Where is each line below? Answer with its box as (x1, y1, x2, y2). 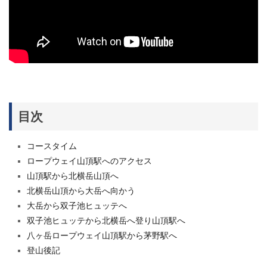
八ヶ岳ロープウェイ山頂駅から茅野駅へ (27, 230, 177, 240)
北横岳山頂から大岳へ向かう (27, 185, 135, 195)
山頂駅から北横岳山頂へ (27, 170, 119, 181)
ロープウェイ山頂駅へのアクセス (27, 156, 152, 166)
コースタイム (27, 141, 77, 151)
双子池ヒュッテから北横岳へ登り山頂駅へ (27, 215, 185, 225)
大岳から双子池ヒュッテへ (27, 200, 127, 210)
